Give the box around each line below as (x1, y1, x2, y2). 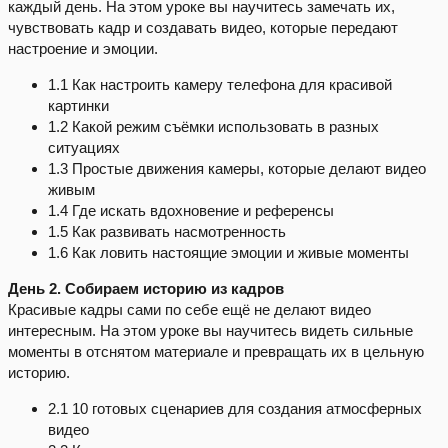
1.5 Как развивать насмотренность (48, 223, 286, 241)
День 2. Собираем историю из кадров (8, 280, 284, 298)
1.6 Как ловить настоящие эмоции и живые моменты (48, 244, 409, 262)
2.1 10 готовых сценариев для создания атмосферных (48, 400, 422, 418)
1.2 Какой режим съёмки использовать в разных (48, 118, 379, 136)
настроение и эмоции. (8, 40, 158, 58)
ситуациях (48, 139, 120, 157)
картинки (48, 97, 109, 115)
